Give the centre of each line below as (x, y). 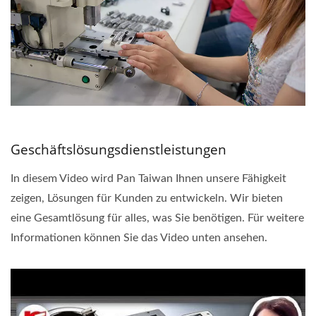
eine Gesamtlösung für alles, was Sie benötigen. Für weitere (157, 218)
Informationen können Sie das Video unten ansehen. (139, 238)
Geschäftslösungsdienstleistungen (119, 150)
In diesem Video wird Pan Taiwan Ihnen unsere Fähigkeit (148, 178)
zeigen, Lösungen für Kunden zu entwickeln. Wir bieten (147, 198)
